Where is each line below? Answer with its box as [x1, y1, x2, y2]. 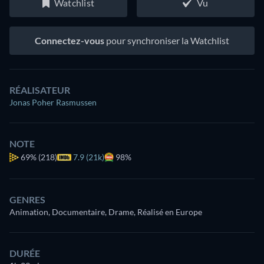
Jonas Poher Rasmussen [9, 97, 97, 107]
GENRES [9, 193, 45, 205]
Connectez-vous [35, 34, 104, 46]
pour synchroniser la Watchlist [104, 34, 229, 46]
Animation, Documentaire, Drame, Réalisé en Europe [9, 206, 202, 217]
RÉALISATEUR [9, 84, 70, 95]
